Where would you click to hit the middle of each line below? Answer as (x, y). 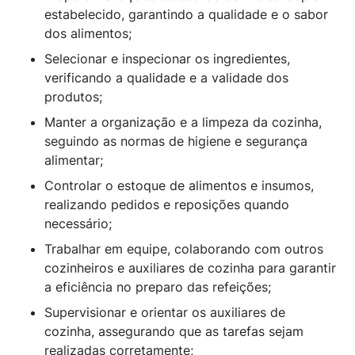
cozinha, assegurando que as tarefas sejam (174, 331)
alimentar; (74, 160)
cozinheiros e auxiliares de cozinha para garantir (190, 267)
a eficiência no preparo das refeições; (158, 286)
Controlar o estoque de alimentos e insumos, (179, 185)
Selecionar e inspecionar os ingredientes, (167, 58)
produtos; (73, 96)
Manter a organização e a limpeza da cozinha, (183, 122)
